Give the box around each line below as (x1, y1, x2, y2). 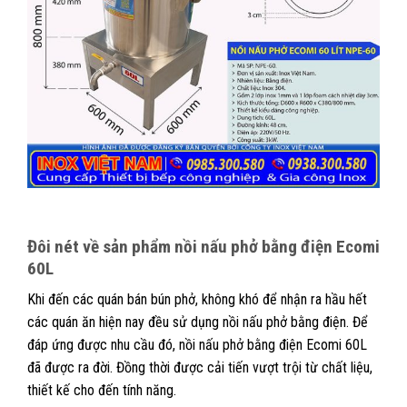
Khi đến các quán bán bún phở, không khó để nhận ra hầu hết (27, 291, 367, 309)
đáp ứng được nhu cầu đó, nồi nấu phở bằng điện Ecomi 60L (27, 336, 367, 354)
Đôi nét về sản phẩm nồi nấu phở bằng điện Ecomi (27, 235, 380, 257)
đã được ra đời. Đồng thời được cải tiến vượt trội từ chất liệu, (27, 359, 372, 377)
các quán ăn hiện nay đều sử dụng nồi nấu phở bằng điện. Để (27, 313, 368, 332)
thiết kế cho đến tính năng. (27, 382, 180, 400)
